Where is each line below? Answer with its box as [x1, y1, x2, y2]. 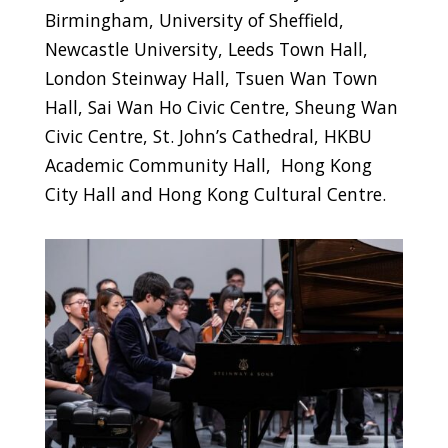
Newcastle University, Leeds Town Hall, [44, 36, 368, 61]
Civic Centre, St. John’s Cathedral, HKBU [44, 123, 372, 148]
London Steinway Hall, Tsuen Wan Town [44, 65, 378, 90]
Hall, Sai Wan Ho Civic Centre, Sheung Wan [44, 94, 398, 119]
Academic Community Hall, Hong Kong [44, 152, 372, 177]
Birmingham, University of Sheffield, [44, 7, 344, 32]
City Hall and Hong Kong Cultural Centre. [44, 181, 386, 206]
